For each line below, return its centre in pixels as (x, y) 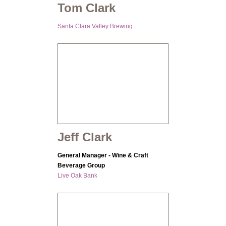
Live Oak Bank (77, 176)
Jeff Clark (85, 137)
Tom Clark (87, 8)
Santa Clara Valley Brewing (95, 26)
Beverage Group (81, 166)
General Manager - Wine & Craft (103, 156)
